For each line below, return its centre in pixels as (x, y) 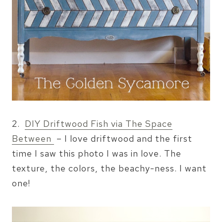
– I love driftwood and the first (123, 138)
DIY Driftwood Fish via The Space (99, 123)
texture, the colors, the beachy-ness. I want (109, 168)
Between (33, 138)
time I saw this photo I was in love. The (97, 153)
